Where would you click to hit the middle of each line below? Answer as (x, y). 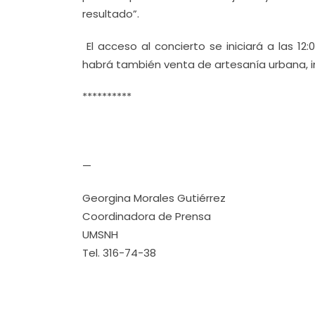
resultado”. (111, 14)
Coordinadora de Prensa (147, 216)
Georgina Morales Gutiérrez (154, 198)
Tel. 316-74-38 (119, 253)
